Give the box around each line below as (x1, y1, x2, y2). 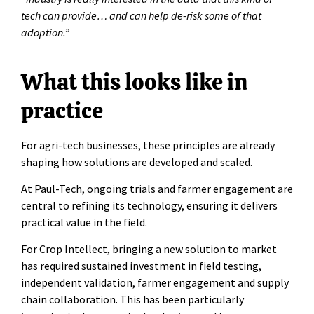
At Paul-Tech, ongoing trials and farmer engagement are (21, 182, 293, 196)
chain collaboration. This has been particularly (21, 292, 244, 307)
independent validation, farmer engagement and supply (21, 275, 289, 290)
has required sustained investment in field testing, (21, 259, 261, 273)
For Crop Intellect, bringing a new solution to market (21, 242, 277, 257)
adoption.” (21, 25, 71, 40)
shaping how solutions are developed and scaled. (21, 154, 252, 169)
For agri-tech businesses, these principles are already (21, 137, 275, 152)
